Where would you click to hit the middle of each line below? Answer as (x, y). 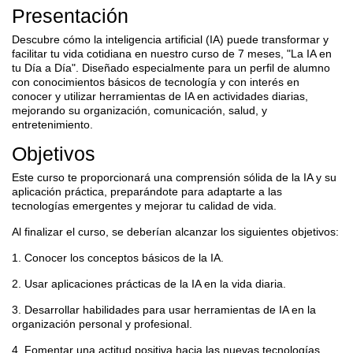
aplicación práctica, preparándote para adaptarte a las (147, 191)
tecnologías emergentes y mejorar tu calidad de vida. (144, 205)
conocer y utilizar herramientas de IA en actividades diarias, (160, 96)
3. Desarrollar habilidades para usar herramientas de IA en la (164, 309)
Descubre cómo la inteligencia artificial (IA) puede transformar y (170, 39)
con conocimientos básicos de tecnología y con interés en (156, 82)
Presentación (70, 15)
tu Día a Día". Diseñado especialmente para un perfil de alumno (171, 67)
